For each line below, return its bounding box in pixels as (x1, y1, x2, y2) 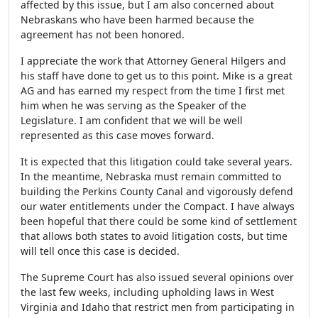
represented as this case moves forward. (21, 128, 214, 142)
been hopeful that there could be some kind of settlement (21, 214, 297, 228)
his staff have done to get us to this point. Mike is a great (21, 69, 292, 82)
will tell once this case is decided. (21, 244, 180, 258)
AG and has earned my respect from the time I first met (21, 84, 285, 97)
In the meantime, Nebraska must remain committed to (21, 170, 281, 183)
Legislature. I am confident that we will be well (21, 114, 243, 127)
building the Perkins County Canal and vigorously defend (21, 185, 293, 198)
